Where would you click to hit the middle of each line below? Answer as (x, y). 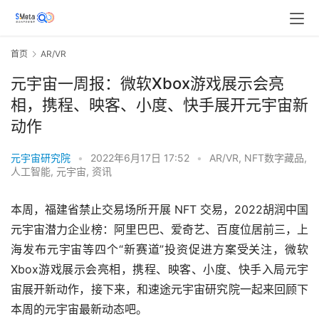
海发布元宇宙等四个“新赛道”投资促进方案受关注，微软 (159, 250)
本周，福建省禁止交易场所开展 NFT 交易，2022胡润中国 (159, 210)
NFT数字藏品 (274, 158)
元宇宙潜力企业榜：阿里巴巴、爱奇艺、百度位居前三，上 (159, 230)
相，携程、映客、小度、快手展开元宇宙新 (159, 105)
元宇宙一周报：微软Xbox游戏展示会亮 (147, 84)
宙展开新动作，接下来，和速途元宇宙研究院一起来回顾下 (159, 289)
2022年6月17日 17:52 (141, 158)
